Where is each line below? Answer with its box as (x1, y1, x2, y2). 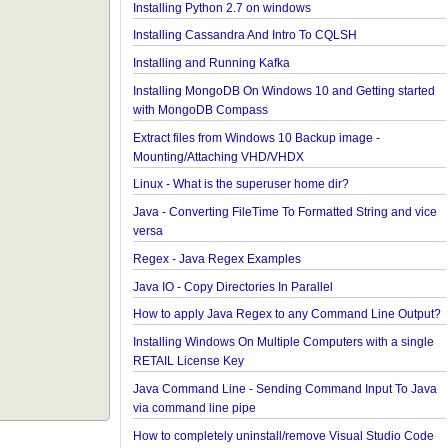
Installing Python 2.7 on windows (164, 96, 349, 112)
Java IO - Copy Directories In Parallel (164, 384, 371, 399)
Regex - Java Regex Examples (164, 355, 338, 370)
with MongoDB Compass (164, 202, 304, 217)
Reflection (164, 39, 222, 54)
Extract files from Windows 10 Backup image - (164, 230, 420, 246)
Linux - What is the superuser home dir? (164, 278, 388, 294)
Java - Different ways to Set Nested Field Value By (164, 19, 443, 35)
